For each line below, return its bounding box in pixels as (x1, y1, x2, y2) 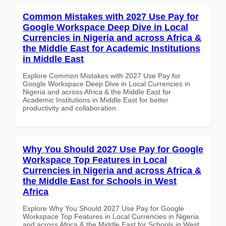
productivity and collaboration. (23, 103, 118, 112)
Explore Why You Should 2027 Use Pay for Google (23, 204, 184, 212)
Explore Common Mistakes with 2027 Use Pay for (23, 71, 181, 80)
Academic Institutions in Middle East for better (23, 95, 168, 104)
